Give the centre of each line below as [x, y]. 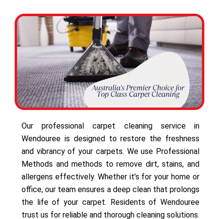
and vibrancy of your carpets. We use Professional [110, 151]
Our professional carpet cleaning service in [110, 126]
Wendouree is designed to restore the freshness [110, 138]
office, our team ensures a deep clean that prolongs [110, 189]
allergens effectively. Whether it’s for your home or [110, 176]
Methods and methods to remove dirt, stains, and [110, 164]
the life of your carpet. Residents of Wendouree [110, 202]
